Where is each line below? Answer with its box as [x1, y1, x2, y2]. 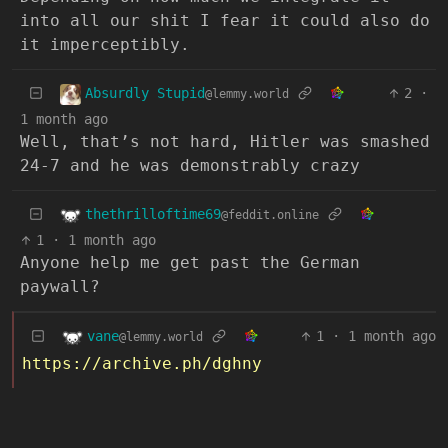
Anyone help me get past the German [20, 253, 360, 273]
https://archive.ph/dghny [22, 354, 262, 374]
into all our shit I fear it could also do [20, 11, 430, 31]
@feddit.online [221, 208, 319, 223]
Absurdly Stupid [85, 85, 205, 102]
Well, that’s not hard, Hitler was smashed [20, 132, 430, 152]
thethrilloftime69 [85, 206, 221, 223]
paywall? [20, 277, 100, 297]
